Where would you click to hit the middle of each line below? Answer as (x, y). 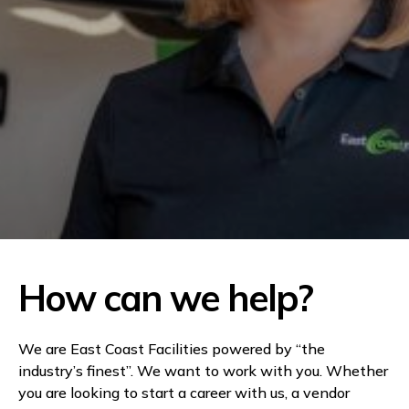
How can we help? (165, 298)
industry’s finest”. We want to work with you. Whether (203, 371)
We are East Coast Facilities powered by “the (172, 349)
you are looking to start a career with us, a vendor (184, 393)
